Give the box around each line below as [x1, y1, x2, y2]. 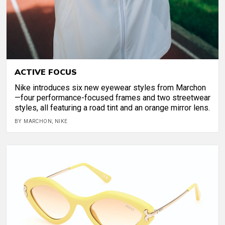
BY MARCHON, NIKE [15, 118, 68, 125]
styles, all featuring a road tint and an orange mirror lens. [15, 102, 210, 113]
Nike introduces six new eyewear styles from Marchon [15, 82, 206, 92]
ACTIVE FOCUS [15, 66, 77, 77]
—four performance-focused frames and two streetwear [15, 92, 210, 102]
